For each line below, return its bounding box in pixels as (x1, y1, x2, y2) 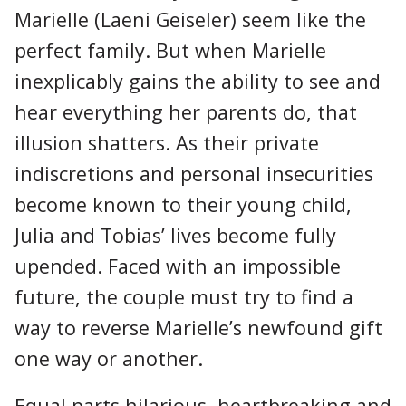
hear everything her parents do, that (14, 98, 357, 125)
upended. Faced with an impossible (14, 252, 341, 279)
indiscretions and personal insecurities (14, 159, 373, 187)
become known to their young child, (14, 190, 352, 217)
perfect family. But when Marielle (14, 36, 326, 63)
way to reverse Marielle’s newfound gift (14, 314, 382, 341)
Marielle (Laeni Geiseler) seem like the (14, 5, 366, 33)
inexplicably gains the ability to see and (14, 67, 381, 94)
